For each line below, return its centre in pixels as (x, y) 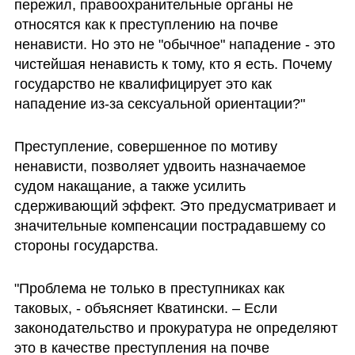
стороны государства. (86, 245)
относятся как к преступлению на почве (146, 24)
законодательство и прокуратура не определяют (176, 328)
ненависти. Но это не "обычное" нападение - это (174, 44)
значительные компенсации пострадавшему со (170, 225)
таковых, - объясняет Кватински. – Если (145, 308)
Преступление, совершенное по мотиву (145, 146)
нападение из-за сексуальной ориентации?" (159, 103)
